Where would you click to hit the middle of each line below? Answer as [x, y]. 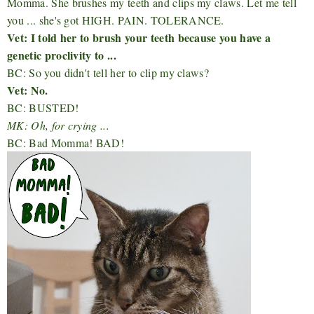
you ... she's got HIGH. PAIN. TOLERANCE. [116, 20]
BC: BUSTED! [43, 108]
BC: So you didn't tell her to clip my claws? [108, 73]
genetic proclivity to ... [62, 55]
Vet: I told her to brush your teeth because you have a [139, 38]
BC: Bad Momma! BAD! [66, 143]
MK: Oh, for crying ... [59, 125]
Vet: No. [28, 90]
